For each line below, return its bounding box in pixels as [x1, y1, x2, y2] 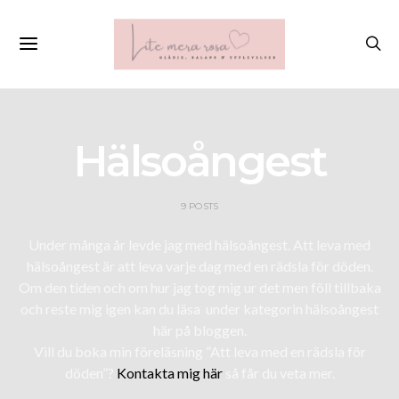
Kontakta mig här [116, 363, 223, 381]
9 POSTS [180, 199, 219, 212]
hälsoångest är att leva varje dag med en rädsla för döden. [26, 256, 373, 274]
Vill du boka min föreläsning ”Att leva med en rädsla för [33, 342, 366, 360]
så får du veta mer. [222, 363, 335, 381]
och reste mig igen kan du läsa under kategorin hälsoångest [20, 299, 379, 317]
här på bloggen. [152, 321, 247, 338]
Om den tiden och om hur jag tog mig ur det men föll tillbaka [18, 278, 381, 296]
